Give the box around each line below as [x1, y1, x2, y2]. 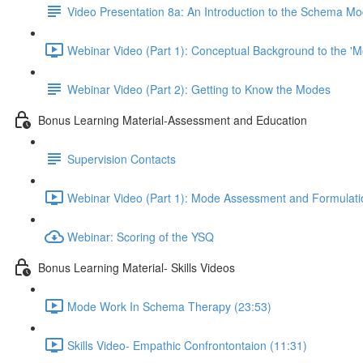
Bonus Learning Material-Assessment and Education [38, 111, 307, 128]
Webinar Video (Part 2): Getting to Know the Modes [67, 80, 331, 97]
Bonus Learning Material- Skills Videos [38, 258, 235, 275]
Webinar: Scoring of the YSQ [67, 228, 214, 245]
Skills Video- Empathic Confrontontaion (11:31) [67, 336, 307, 353]
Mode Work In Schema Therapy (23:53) [67, 297, 271, 314]
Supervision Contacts [67, 150, 176, 167]
